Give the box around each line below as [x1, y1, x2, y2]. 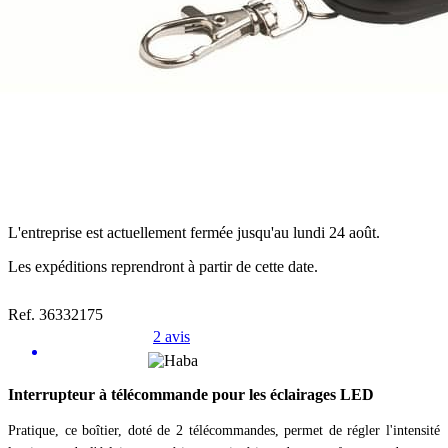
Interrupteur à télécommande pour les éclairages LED [8, 386, 374, 404]
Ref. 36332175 [8, 306, 103, 324]
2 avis [153, 328, 190, 346]
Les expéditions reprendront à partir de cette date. [8, 258, 318, 276]
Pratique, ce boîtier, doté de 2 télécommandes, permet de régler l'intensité [8, 423, 440, 439]
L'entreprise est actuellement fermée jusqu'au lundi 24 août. [8, 224, 380, 242]
